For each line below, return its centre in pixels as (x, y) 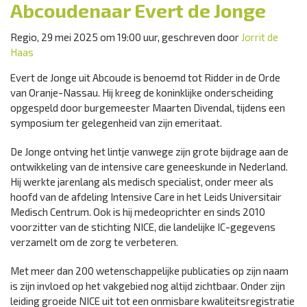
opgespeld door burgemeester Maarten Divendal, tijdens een (148, 108)
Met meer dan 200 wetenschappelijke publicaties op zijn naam (149, 271)
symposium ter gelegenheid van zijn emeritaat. (116, 123)
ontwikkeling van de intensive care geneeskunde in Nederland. (149, 167)
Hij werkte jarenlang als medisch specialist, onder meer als (142, 182)
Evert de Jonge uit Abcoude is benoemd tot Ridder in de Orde (145, 77)
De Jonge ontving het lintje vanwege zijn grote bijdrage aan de (149, 151)
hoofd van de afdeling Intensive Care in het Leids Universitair (146, 197)
